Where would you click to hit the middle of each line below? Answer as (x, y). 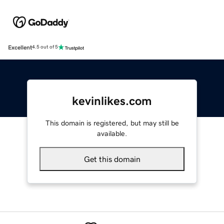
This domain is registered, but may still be (112, 123)
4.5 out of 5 (45, 47)
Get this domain (112, 159)
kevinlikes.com (112, 101)
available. (112, 133)
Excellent (20, 47)
